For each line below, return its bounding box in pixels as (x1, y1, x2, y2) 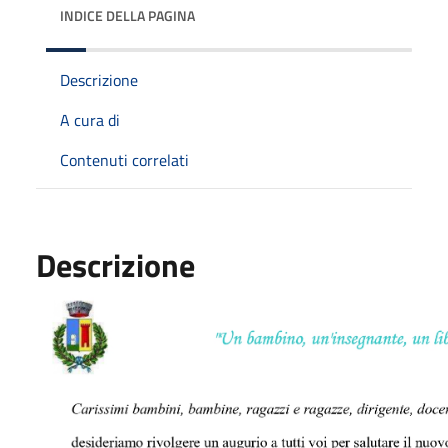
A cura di (60, 107, 120, 132)
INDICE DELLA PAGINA (60, 4, 195, 26)
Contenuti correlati (60, 147, 189, 172)
